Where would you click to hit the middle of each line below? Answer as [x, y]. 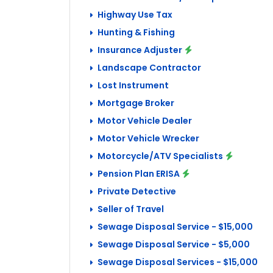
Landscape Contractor [149, 68]
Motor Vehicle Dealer [145, 121]
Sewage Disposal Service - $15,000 [175, 227]
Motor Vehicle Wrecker [148, 138]
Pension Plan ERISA [139, 174]
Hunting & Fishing [136, 32]
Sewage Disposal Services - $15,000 [178, 262]
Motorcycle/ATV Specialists [160, 156]
